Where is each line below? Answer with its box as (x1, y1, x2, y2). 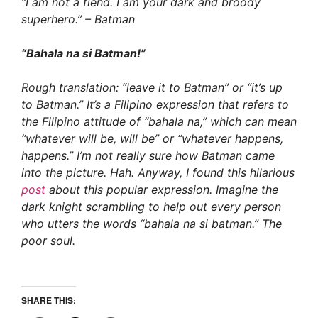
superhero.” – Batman (21, 11, 135, 26)
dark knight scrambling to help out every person (21, 199, 281, 214)
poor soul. (21, 233, 75, 248)
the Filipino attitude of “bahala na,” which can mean (21, 114, 297, 128)
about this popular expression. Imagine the (45, 182, 278, 197)
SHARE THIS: (21, 293, 76, 307)
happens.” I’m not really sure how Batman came (21, 148, 275, 163)
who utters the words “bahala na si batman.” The (21, 216, 282, 231)
